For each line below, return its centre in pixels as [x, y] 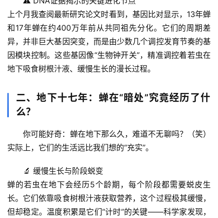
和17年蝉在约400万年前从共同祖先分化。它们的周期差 [109, 27]
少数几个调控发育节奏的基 [164, 41]
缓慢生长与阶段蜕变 [68, 171]
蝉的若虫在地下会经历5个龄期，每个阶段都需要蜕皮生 [109, 184]
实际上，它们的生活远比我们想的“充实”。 [80, 147]
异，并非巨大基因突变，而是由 [62, 41]
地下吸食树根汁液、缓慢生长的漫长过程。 [81, 68]
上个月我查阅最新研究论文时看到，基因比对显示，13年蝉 [109, 14]
